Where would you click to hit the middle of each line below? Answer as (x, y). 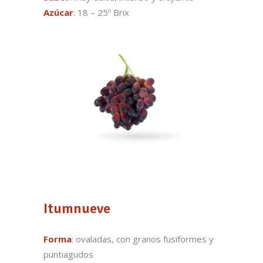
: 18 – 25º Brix (101, 12)
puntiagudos (68, 254)
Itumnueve (77, 209)
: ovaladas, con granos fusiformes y (143, 239)
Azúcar (58, 12)
